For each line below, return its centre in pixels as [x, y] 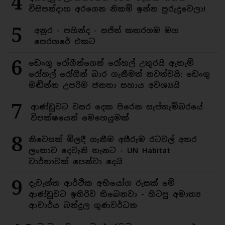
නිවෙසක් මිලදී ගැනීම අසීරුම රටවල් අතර [113, 139]
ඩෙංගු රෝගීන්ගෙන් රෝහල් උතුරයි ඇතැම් [111, 63]
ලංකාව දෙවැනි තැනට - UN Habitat [99, 150]
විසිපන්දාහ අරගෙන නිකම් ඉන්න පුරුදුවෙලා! [117, 9]
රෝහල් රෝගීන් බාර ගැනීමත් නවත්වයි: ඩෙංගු [119, 74]
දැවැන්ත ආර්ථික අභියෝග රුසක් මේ [102, 183]
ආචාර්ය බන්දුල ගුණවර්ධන [83, 205]
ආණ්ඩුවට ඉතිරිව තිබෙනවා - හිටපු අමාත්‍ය [115, 194]
